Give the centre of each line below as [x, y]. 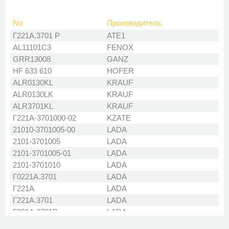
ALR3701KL [33, 106]
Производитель [134, 23]
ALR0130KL [33, 83]
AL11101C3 [32, 47]
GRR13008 [32, 59]
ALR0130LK [33, 94]
